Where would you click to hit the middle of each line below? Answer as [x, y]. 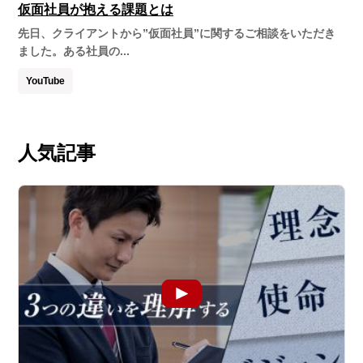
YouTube [46, 81]
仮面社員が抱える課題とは [96, 9]
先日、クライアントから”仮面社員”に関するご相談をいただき [177, 34]
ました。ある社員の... [74, 51]
